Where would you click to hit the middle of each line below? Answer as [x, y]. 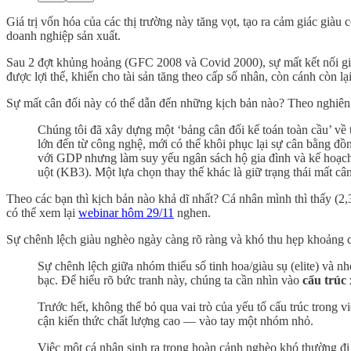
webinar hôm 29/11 [126, 212]
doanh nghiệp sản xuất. [63, 35]
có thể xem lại [42, 212]
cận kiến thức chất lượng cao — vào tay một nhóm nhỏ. [175, 320]
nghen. [192, 212]
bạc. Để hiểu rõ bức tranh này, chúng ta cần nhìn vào [170, 280]
